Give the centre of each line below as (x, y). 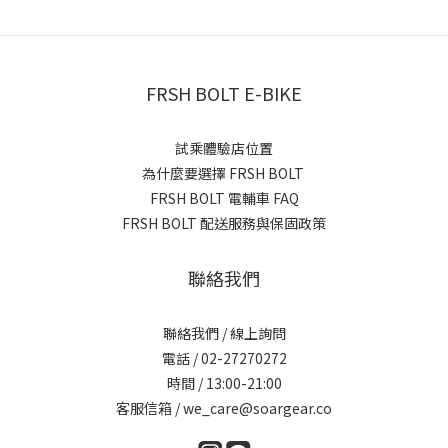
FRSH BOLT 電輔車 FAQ (224, 197)
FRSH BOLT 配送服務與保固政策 (224, 222)
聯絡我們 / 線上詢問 (224, 332)
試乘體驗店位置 (224, 147)
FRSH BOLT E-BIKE (224, 92)
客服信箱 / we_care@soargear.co (224, 407)
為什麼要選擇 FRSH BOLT (224, 172)
